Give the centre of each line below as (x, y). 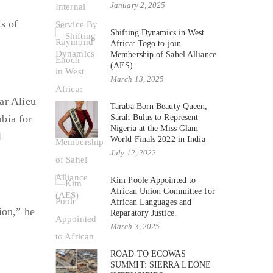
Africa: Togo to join (146, 43)
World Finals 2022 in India (158, 139)
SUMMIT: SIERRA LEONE (161, 264)
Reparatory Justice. (144, 213)
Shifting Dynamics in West (158, 32)
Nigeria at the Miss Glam (154, 128)
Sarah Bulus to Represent (154, 117)
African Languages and (151, 202)
